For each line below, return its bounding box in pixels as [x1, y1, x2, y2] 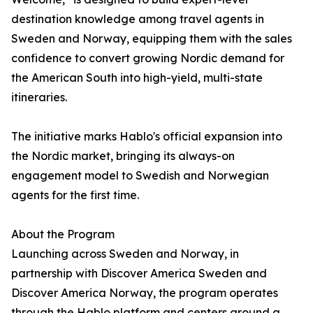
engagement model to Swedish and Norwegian [11, 168, 269, 183]
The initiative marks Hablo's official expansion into [11, 129, 282, 144]
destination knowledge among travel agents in [11, 12, 264, 27]
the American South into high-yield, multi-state [11, 71, 263, 85]
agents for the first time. [11, 188, 139, 203]
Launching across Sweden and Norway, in [11, 247, 239, 261]
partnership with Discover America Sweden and [11, 266, 267, 281]
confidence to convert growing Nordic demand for [11, 51, 284, 66]
